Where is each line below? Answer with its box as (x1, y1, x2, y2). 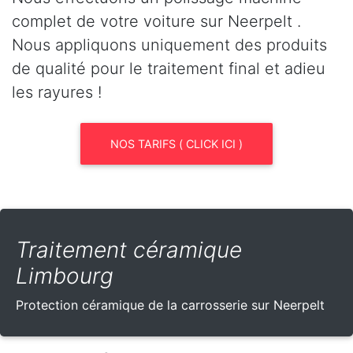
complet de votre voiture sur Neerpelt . (12, 11, 301, 31)
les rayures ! (12, 82, 102, 102)
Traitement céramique (16, 236, 242, 263)
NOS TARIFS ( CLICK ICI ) (110, 136, 243, 150)
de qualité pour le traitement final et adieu (12, 58, 325, 78)
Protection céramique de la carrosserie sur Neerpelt (16, 296, 325, 313)
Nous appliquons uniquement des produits (12, 35, 327, 54)
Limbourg (16, 262, 113, 289)
